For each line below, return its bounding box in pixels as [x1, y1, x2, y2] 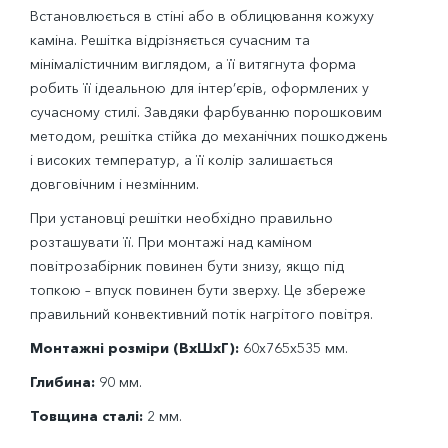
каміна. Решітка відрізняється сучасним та [30, 31, 310, 50]
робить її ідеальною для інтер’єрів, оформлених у [30, 79, 369, 98]
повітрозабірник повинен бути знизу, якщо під [30, 257, 344, 276]
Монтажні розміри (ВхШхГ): [30, 339, 239, 358]
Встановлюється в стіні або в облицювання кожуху [30, 7, 374, 26]
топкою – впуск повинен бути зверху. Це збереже [30, 281, 366, 300]
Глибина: [30, 373, 95, 392]
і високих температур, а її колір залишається [30, 151, 333, 170]
